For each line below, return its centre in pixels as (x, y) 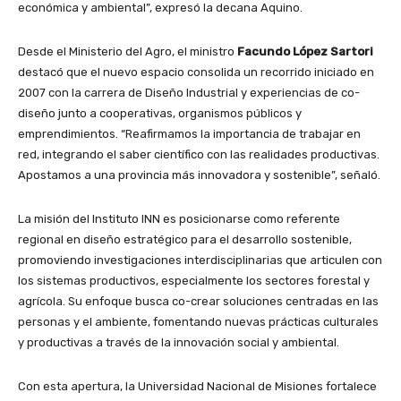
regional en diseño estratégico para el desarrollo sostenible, (185, 239)
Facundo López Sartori (305, 51)
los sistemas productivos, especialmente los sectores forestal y (194, 280)
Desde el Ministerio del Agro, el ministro (128, 51)
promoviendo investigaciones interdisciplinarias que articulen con (200, 260)
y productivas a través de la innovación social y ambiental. (179, 342)
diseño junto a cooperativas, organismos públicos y (160, 113)
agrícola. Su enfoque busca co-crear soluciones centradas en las (198, 301)
